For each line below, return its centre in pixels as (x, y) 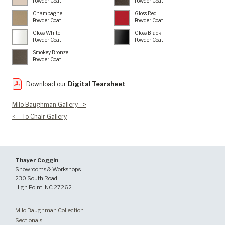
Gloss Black (148, 33)
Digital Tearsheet (97, 84)
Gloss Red (146, 13)
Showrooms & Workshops (48, 170)
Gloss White (46, 33)
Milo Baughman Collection (49, 211)
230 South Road (36, 179)
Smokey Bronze (50, 52)
